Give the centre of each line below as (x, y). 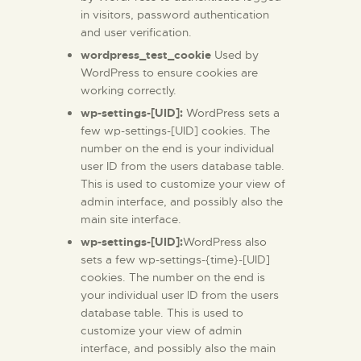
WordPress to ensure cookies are (169, 73)
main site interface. (131, 220)
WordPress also (225, 242)
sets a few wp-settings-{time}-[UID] (175, 260)
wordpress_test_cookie (146, 55)
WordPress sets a (231, 113)
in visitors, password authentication (175, 15)
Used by (235, 55)
